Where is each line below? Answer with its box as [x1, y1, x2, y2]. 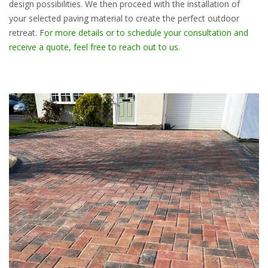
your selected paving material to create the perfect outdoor [9, 12, 239, 24]
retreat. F [9, 26, 44, 38]
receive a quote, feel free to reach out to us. [9, 41, 180, 53]
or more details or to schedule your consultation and [44, 26, 248, 38]
